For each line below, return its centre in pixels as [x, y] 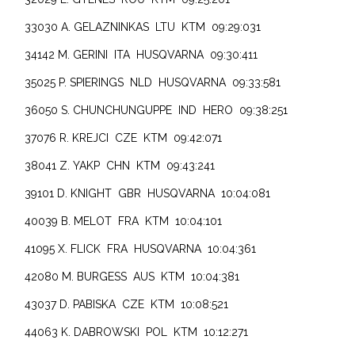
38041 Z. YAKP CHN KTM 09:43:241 [120, 165]
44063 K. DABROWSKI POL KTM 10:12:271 [137, 332]
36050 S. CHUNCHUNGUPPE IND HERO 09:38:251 [157, 110]
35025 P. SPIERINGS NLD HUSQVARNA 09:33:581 [153, 82]
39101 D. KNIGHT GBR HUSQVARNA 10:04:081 [148, 193]
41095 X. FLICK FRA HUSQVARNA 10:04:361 [141, 248]
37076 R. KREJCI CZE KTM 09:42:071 [124, 137]
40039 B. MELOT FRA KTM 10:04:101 [124, 221]
